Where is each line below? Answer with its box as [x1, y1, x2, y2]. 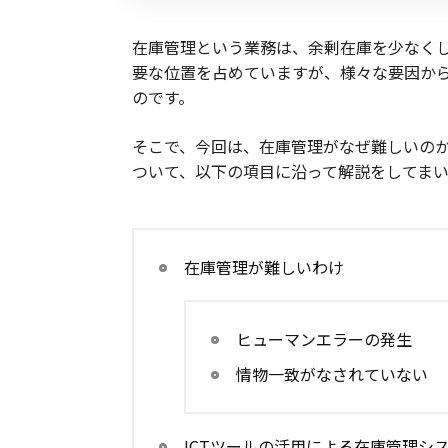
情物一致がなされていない [236, 362, 428, 387]
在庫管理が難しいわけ [184, 255, 344, 280]
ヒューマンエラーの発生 [236, 327, 412, 352]
